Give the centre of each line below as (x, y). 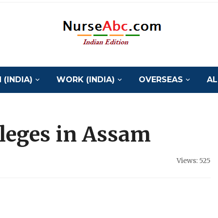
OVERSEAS (161, 80)
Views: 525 (193, 161)
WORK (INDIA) (85, 80)
